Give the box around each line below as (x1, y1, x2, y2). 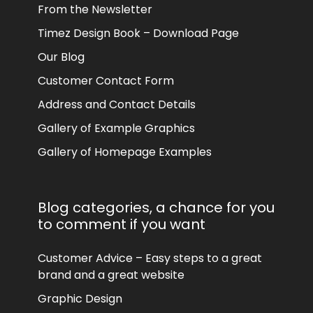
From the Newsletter (38, 1, 152, 17)
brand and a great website (38, 267, 184, 283)
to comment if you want (38, 214, 205, 234)
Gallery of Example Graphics (38, 120, 195, 136)
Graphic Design (38, 291, 122, 307)
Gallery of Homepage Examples (38, 144, 212, 160)
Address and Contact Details (38, 96, 196, 112)
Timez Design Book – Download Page (38, 25, 239, 41)
